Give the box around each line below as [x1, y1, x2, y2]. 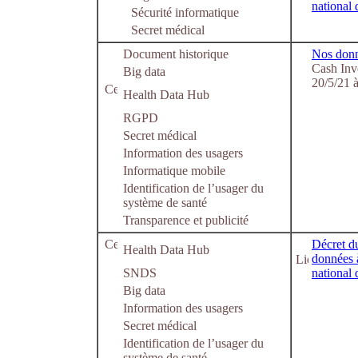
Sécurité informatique [131, 6, 239, 19]
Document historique [123, 47, 229, 61]
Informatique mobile [123, 164, 225, 177]
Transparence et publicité [123, 213, 249, 227]
